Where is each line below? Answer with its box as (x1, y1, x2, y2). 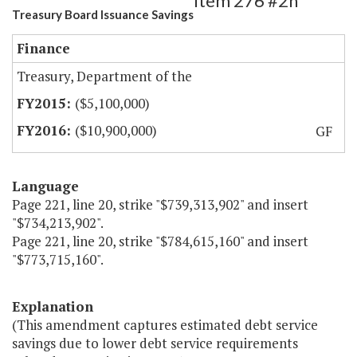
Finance (17, 39, 70, 58)
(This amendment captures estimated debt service (12, 316, 318, 335)
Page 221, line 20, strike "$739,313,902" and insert (12, 195, 308, 214)
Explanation (12, 297, 93, 316)
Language (12, 177, 79, 196)
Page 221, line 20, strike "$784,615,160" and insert (12, 232, 308, 251)
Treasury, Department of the (17, 67, 192, 86)
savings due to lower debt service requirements (12, 334, 298, 353)
